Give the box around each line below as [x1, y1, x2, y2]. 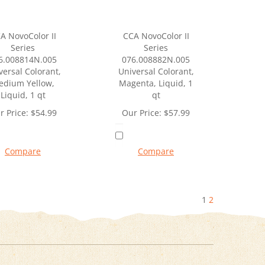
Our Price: [122, 107, 161, 119]
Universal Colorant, [118, 66, 194, 77]
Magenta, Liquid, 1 [119, 77, 193, 89]
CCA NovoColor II [122, 30, 189, 42]
